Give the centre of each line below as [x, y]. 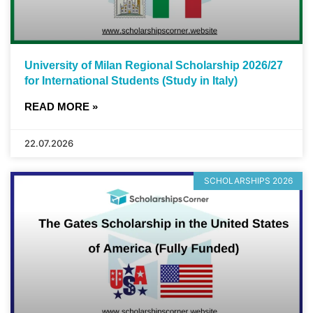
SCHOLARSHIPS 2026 [248, 181]
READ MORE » [61, 106]
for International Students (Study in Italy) [131, 80]
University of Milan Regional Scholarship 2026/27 [154, 65]
